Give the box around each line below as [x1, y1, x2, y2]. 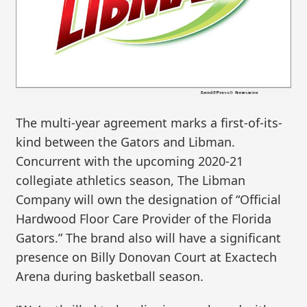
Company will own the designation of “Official [16, 191, 282, 208]
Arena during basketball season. [16, 267, 204, 284]
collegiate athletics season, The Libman [16, 171, 246, 188]
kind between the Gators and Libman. [16, 133, 236, 150]
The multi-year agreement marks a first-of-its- [16, 114, 283, 131]
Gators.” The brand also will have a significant [16, 229, 282, 246]
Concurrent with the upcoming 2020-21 [16, 152, 244, 169]
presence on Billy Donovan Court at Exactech [16, 248, 278, 265]
